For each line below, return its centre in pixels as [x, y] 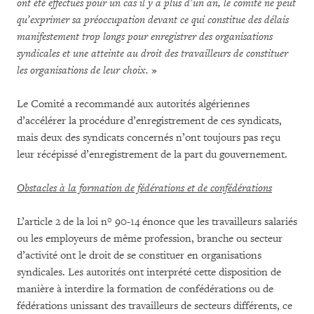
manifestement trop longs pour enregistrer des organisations [145, 37]
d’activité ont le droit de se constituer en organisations [139, 255]
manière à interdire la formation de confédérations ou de [145, 289]
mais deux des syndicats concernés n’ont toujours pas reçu [149, 138]
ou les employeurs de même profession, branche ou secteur [150, 239]
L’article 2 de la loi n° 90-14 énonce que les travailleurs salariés [157, 222]
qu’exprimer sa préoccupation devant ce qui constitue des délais [153, 20]
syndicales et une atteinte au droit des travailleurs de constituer [152, 54]
